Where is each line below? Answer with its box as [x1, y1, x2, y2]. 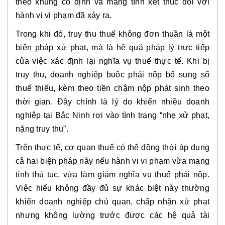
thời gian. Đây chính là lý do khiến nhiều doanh [16, 97, 209, 106]
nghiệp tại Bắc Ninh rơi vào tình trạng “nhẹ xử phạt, [16, 111, 209, 120]
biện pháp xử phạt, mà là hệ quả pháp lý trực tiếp [16, 43, 209, 52]
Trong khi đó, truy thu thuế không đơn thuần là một [16, 30, 209, 38]
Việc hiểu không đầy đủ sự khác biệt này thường [16, 184, 209, 192]
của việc [16, 57, 51, 65]
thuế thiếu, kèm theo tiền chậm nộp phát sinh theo [16, 84, 209, 92]
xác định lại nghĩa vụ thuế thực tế [51, 57, 182, 65]
